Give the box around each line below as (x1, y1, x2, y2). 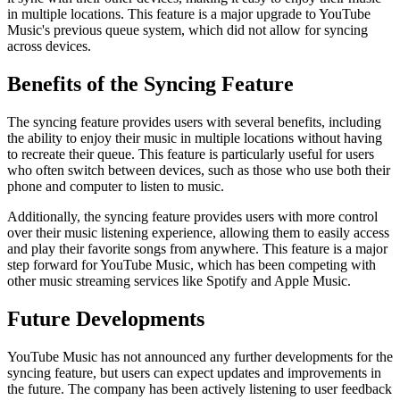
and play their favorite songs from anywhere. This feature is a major (7, 241, 387, 257)
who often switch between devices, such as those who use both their (7, 162, 390, 179)
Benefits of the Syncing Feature (7, 72, 294, 96)
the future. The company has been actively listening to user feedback (7, 381, 392, 397)
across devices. (7, 38, 91, 54)
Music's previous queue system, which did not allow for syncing (7, 22, 368, 38)
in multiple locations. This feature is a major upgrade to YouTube (7, 6, 371, 22)
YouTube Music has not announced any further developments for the (7, 349, 393, 365)
